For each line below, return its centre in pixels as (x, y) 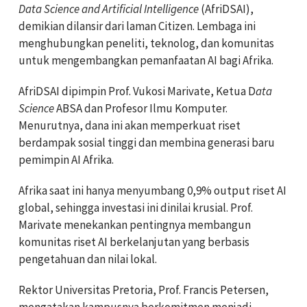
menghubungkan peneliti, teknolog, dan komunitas (146, 43)
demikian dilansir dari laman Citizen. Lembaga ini (137, 26)
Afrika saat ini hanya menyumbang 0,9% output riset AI (152, 190)
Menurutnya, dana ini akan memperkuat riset (130, 125)
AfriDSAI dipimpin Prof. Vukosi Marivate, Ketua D (137, 91)
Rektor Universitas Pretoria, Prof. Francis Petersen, (144, 290)
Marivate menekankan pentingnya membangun (135, 224)
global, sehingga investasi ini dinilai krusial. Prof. (136, 207)
